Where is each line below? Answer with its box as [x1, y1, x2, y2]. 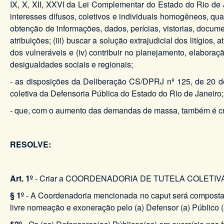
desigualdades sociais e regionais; [10, 58, 133, 70]
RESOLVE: [10, 138, 51, 150]
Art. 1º [10, 172, 33, 184]
